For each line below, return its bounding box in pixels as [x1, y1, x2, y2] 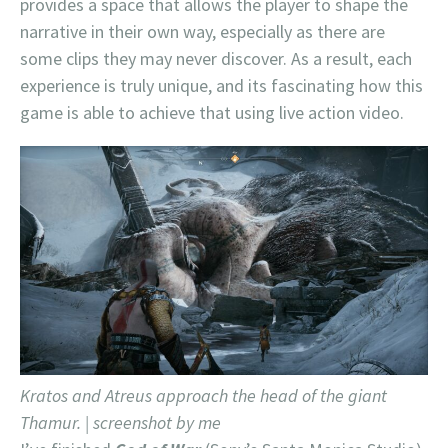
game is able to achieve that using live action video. [20, 100, 404, 124]
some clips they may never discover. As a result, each [20, 46, 412, 70]
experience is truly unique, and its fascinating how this [20, 73, 423, 97]
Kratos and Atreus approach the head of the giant [20, 384, 387, 408]
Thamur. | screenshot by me [20, 411, 221, 435]
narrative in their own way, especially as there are [20, 19, 385, 43]
